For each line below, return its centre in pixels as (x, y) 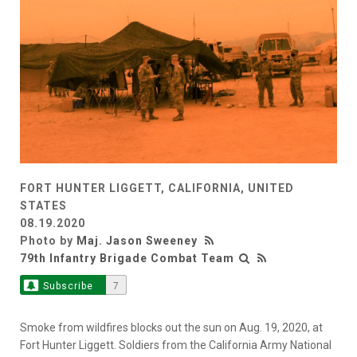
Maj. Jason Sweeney (137, 241)
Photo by (48, 241)
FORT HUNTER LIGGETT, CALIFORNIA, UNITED (157, 188)
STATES (43, 206)
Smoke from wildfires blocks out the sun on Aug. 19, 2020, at (171, 328)
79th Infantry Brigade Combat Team (127, 259)
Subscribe (68, 286)
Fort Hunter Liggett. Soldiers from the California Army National (176, 345)
